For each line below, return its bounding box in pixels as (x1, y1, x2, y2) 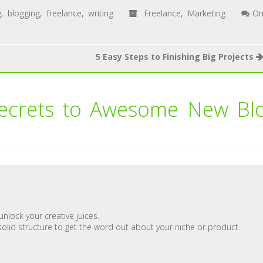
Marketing (187, 8, 226, 19)
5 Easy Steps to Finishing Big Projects (95, 51, 254, 63)
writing (87, 8, 113, 19)
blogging (7, 8, 40, 19)
